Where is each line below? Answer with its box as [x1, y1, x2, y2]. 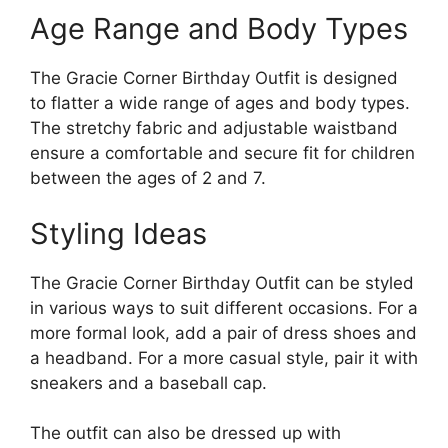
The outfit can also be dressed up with [30, 423, 341, 443]
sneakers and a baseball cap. [30, 372, 267, 393]
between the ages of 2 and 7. [30, 168, 266, 188]
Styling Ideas [30, 215, 207, 251]
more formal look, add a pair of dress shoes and [30, 322, 417, 343]
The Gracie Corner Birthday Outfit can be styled [30, 272, 414, 293]
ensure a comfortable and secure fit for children [30, 143, 415, 163]
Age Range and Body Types [30, 11, 408, 46]
